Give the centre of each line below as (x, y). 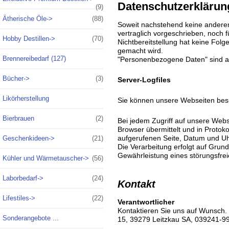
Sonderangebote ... (31, 218)
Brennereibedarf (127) (34, 58)
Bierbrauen (18, 118)
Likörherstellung (26, 98)
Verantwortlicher (146, 202)
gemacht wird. (140, 50)
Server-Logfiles (144, 79)
